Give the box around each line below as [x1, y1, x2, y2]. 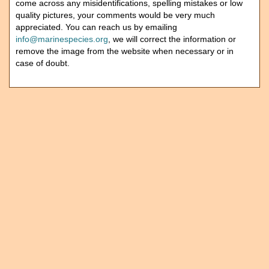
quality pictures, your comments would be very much [16, 10, 215, 20]
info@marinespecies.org [16, 34, 108, 44]
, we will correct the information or [108, 34, 236, 44]
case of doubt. [16, 58, 70, 68]
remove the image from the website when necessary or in [16, 46, 234, 56]
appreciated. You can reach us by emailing [16, 22, 177, 32]
